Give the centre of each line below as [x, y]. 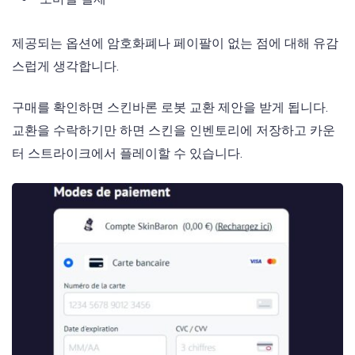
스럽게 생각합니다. [65, 66]
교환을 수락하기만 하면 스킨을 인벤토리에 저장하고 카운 [174, 130]
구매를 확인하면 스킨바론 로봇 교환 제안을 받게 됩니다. [170, 107]
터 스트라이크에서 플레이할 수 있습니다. [127, 153]
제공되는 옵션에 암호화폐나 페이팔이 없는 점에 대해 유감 [175, 43]
